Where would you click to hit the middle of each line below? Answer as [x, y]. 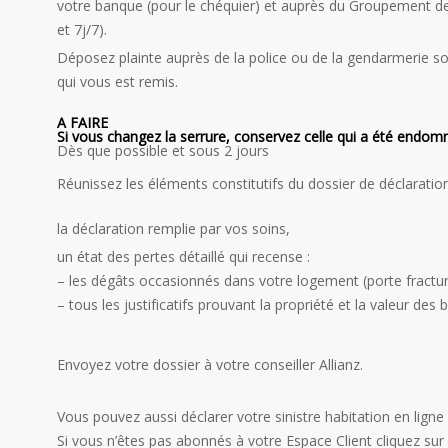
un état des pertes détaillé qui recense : [183, 256]
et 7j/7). [82, 29]
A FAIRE [82, 122]
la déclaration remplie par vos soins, [173, 228]
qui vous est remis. [117, 81]
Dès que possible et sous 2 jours [163, 150]
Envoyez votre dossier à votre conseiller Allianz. [210, 364]
